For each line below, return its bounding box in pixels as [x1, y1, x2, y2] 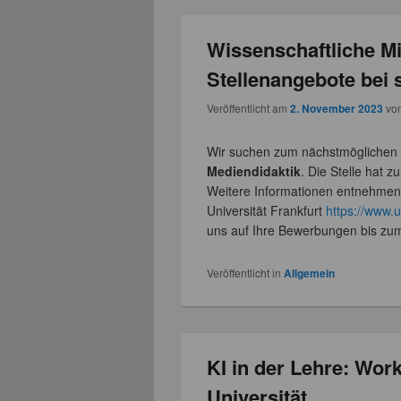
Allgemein [284, 264, 336, 281]
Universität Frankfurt [207, 200, 327, 219]
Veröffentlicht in [207, 264, 282, 280]
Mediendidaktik [207, 161, 302, 180]
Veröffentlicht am [207, 99, 291, 115]
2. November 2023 [290, 99, 384, 116]
